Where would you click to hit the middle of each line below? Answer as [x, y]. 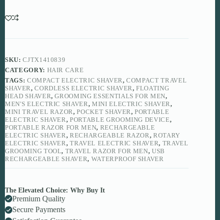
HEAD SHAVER [28, 96]
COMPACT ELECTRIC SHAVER [75, 80]
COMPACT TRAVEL [157, 80]
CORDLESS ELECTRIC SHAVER [83, 88]
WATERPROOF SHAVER [127, 159]
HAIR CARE [65, 70]
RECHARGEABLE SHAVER [46, 159]
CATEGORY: [26, 70]
